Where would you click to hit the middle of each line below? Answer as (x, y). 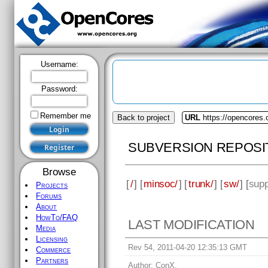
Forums (49, 196)
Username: (59, 64)
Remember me (65, 116)
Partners (52, 261)
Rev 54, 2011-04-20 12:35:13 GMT (188, 248)
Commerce (54, 250)
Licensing (52, 239)
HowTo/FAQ (57, 217)
